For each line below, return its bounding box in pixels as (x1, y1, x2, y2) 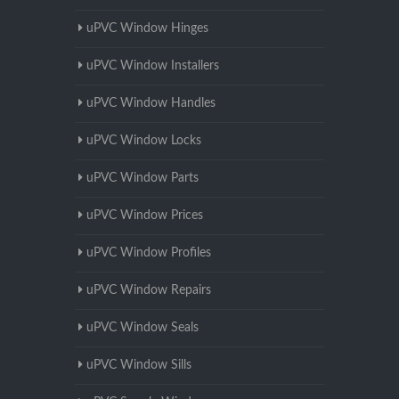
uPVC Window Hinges (86, 22, 208, 36)
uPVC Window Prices (86, 209, 203, 223)
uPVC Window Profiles (86, 247, 211, 260)
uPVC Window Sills (86, 359, 191, 372)
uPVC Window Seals (86, 322, 199, 335)
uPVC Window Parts (86, 172, 199, 185)
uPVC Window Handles (86, 97, 216, 110)
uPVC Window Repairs (86, 284, 211, 297)
